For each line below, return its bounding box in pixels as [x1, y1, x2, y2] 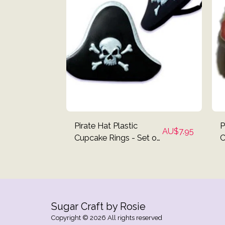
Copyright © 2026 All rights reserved [51, 213, 162, 221]
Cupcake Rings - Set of [74, 132, 160, 143]
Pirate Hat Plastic [74, 120, 138, 131]
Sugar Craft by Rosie [51, 200, 146, 212]
